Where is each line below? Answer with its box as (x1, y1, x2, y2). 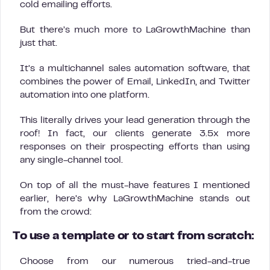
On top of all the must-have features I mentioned (20, 181, 250, 190)
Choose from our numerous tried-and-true (20, 257, 250, 266)
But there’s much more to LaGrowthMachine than (20, 25, 250, 34)
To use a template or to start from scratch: (13, 231, 254, 242)
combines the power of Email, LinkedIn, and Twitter (20, 77, 250, 86)
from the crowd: (20, 207, 92, 216)
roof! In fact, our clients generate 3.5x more (20, 129, 250, 138)
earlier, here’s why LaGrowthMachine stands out (20, 194, 250, 203)
